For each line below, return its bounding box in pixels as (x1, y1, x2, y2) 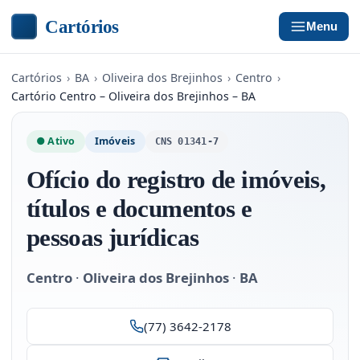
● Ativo (36, 134, 76, 148)
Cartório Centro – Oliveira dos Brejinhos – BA (11, 88, 256, 104)
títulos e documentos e (27, 194, 252, 223)
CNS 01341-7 (154, 135, 219, 147)
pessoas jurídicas (27, 223, 199, 252)
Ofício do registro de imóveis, (27, 166, 326, 194)
